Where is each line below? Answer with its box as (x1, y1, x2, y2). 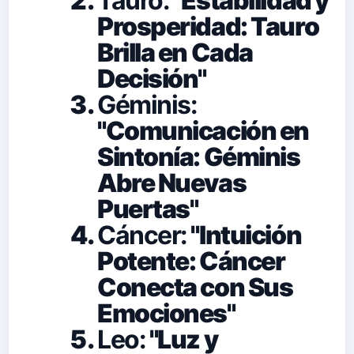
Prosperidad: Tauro (97, 10, 319, 42)
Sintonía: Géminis (97, 141, 300, 172)
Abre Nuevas (97, 167, 247, 198)
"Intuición (186, 219, 302, 250)
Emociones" (97, 297, 235, 329)
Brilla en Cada (97, 36, 253, 68)
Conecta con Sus (97, 271, 293, 303)
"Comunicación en (97, 115, 309, 146)
